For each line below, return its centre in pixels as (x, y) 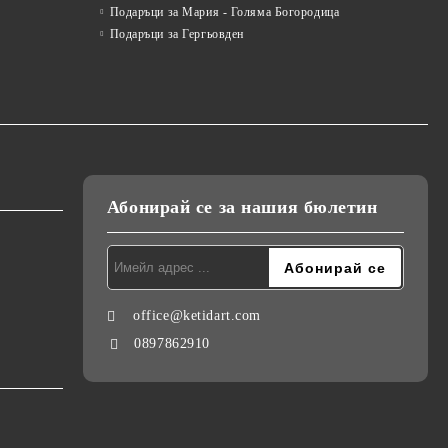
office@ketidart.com (197, 315)
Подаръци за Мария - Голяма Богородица (224, 12)
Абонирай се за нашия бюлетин (242, 207)
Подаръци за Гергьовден (176, 34)
